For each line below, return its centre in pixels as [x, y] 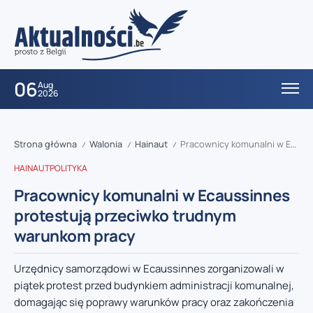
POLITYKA [68, 168]
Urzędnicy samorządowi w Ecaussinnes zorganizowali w [149, 269]
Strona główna [45, 144]
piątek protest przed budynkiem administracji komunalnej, [154, 286]
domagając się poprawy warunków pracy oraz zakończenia [154, 303]
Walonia [106, 144]
